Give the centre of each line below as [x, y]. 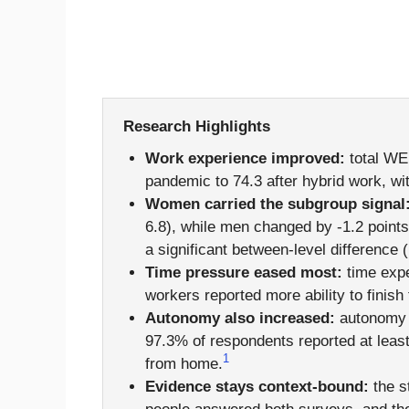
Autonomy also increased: [240, 319]
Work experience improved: [245, 159]
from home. [184, 364]
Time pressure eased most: [243, 273]
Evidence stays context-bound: [257, 387]
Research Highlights [197, 126]
